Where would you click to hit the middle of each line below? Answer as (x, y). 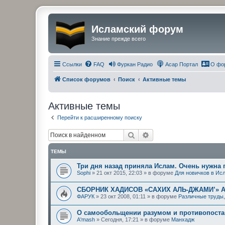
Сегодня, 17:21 (120, 220)
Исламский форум (137, 29)
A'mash (86, 220)
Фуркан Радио (135, 64)
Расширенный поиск (184, 135)
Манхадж (183, 220)
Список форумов (86, 79)
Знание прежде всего (119, 39)
